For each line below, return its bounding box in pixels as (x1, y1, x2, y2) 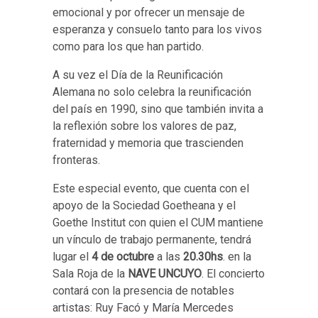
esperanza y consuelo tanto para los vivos (53, 23, 262, 36)
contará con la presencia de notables (53, 284, 234, 297)
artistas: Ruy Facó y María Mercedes (53, 301, 234, 314)
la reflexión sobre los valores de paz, (53, 119, 236, 133)
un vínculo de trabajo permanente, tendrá (53, 233, 251, 246)
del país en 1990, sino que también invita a (53, 102, 263, 116)
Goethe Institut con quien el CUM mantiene (53, 216, 263, 229)
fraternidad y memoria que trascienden (53, 136, 243, 150)
